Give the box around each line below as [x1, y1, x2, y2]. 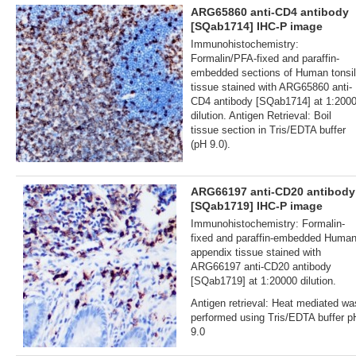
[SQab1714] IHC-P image [191, 19, 323, 33]
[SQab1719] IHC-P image [191, 199, 323, 212]
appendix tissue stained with [191, 246, 321, 258]
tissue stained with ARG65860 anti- [191, 80, 352, 93]
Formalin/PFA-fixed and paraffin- [191, 52, 339, 64]
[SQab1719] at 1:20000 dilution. [191, 274, 336, 287]
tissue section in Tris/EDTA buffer [191, 123, 346, 136]
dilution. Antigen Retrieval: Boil [191, 109, 331, 122]
